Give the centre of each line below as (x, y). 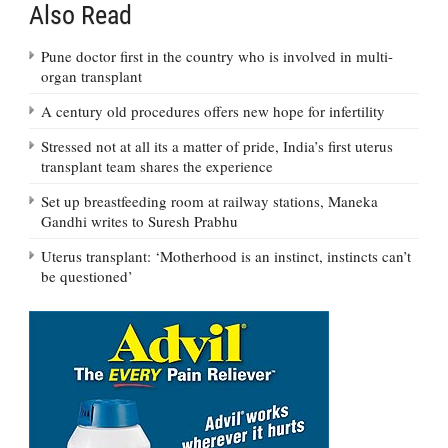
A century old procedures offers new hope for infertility (213, 110)
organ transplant (91, 75)
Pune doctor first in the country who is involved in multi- (217, 55)
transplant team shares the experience (157, 165)
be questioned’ (87, 275)
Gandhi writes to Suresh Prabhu (139, 220)
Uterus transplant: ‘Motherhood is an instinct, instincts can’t (226, 255)
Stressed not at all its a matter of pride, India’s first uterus (217, 145)
